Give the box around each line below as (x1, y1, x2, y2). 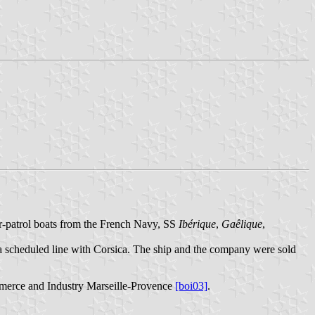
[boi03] (175, 279, 207, 292)
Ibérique (179, 217, 216, 230)
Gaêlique (221, 217, 262, 230)
